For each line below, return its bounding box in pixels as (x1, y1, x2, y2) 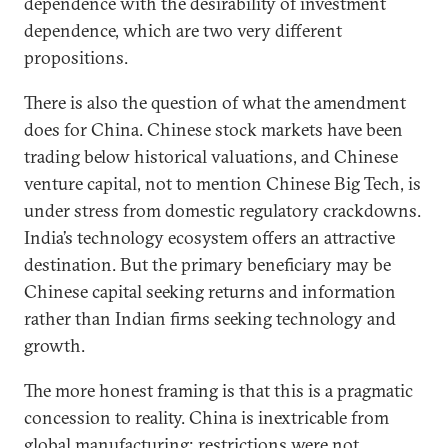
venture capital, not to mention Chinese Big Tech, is (24, 172, 421, 195)
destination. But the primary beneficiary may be (24, 253, 391, 276)
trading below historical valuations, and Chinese (24, 145, 398, 168)
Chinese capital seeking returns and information (24, 280, 396, 303)
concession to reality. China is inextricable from (24, 406, 389, 429)
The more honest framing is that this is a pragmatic (24, 379, 413, 402)
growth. (24, 334, 85, 357)
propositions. (24, 46, 128, 69)
